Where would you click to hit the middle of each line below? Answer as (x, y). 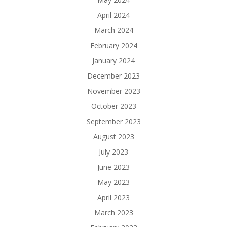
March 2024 (113, 30)
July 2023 (113, 152)
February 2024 (113, 46)
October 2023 (113, 106)
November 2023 (113, 91)
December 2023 (113, 76)
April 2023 (113, 198)
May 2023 (113, 182)
